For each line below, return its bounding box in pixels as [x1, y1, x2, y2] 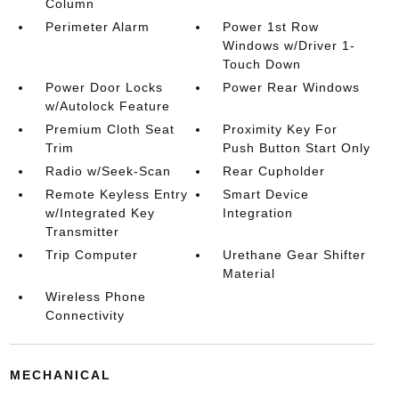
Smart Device [223, 186, 310, 201]
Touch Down [223, 56, 302, 71]
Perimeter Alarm [45, 19, 150, 34]
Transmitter [45, 224, 119, 239]
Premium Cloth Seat [45, 121, 175, 136]
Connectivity [45, 307, 125, 322]
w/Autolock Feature [45, 98, 170, 113]
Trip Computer [45, 247, 138, 262]
